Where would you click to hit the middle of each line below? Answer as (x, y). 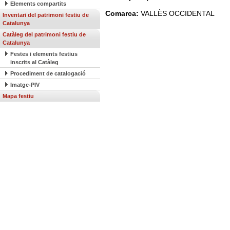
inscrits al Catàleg (34, 62)
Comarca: (123, 13)
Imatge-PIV (25, 85)
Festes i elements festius (44, 54)
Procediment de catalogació (48, 73)
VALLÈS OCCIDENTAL (178, 13)
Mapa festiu (18, 96)
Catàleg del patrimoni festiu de (44, 34)
